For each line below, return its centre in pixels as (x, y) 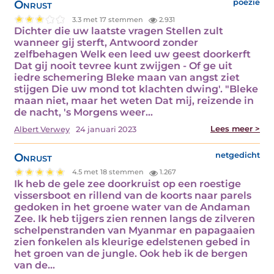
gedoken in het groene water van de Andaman (132, 207)
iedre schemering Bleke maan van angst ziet (127, 78)
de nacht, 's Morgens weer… (83, 113)
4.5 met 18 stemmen (109, 172)
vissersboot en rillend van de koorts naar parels (133, 195)
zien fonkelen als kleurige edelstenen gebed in (132, 242)
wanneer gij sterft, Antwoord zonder (106, 43)
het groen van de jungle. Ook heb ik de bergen (131, 253)
